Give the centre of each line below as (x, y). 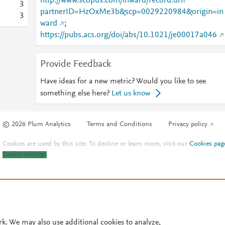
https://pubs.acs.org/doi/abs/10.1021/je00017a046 (128, 35)
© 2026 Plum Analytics (37, 125)
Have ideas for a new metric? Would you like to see (123, 81)
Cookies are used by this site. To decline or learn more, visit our (96, 144)
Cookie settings (25, 155)
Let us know (131, 93)
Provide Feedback (75, 64)
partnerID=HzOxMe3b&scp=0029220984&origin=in (132, 12)
